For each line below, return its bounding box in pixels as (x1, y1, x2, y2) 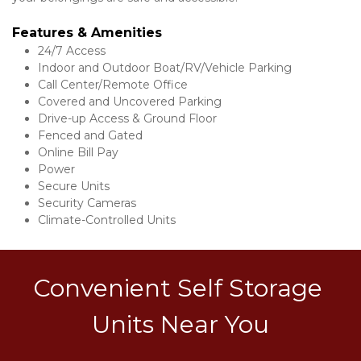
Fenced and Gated (38, 128, 143, 143)
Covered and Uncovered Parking (38, 94, 222, 109)
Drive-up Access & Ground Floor (38, 111, 217, 126)
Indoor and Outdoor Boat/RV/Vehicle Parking (38, 60, 292, 75)
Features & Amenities (12, 25, 166, 40)
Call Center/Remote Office (38, 77, 188, 92)
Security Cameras (38, 196, 136, 210)
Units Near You (92, 309, 269, 339)
